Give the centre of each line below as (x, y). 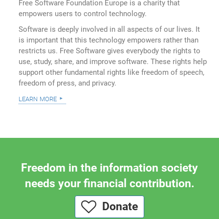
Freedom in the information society (109, 168)
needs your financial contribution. (109, 184)
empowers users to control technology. (83, 13)
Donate (117, 207)
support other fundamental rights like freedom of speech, (112, 72)
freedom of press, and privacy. (68, 83)
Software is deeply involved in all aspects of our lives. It (109, 29)
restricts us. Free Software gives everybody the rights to (110, 51)
